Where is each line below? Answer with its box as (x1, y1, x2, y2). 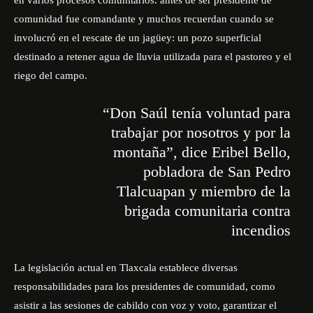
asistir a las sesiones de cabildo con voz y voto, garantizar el (14, 300, 277, 311)
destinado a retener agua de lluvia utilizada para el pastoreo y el (14, 51, 291, 62)
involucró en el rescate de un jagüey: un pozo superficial (14, 32, 261, 43)
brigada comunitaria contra (124, 202, 291, 219)
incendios (231, 221, 291, 239)
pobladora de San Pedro (143, 163, 291, 180)
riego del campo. (14, 70, 90, 81)
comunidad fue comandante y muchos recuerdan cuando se (14, 13, 274, 24)
